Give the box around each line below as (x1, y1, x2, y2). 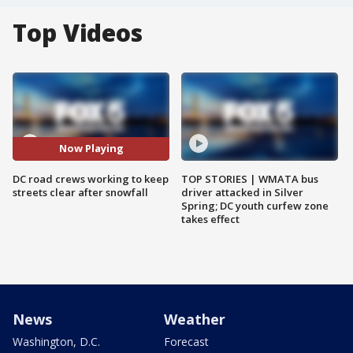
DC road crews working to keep (13, 171, 169, 186)
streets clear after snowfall (13, 184, 148, 199)
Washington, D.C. (13, 333, 100, 349)
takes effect (181, 211, 240, 226)
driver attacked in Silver (181, 184, 303, 199)
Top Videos (13, 17, 143, 49)
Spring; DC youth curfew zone (181, 198, 329, 213)
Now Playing (58, 141, 124, 156)
